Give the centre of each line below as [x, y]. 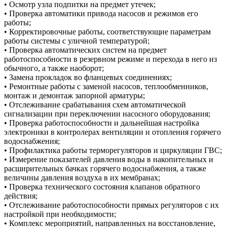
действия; [21, 196]
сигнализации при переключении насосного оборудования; [107, 113]
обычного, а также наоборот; [54, 68]
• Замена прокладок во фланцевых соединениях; [88, 77]
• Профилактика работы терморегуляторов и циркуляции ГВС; [113, 150]
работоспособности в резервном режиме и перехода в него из [110, 59]
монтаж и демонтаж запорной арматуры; [74, 95]
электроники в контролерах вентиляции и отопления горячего [112, 132]
